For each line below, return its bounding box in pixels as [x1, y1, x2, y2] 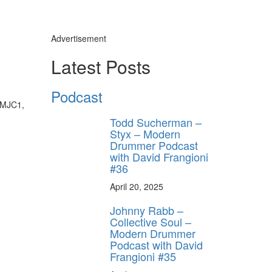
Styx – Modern [110, 125, 180, 141]
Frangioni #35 [110, 248, 176, 264]
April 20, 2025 [110, 180, 163, 192]
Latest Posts [50, 53, 151, 80]
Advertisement [50, 32, 106, 44]
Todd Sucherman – [110, 114, 202, 130]
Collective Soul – [110, 213, 191, 229]
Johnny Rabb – [110, 202, 183, 218]
